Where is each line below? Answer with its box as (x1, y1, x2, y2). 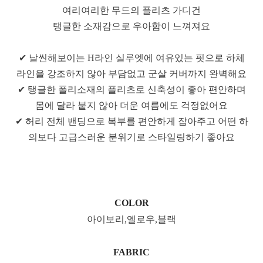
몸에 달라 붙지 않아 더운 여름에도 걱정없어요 (35, 100, 228, 110)
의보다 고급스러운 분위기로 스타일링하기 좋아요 (28, 131, 235, 142)
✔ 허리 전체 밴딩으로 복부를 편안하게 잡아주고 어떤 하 (15, 116, 248, 126)
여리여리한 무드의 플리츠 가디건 (62, 5, 201, 15)
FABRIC (113, 247, 150, 257)
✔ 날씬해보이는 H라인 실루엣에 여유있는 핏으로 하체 (18, 52, 245, 63)
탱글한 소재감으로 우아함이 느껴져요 (53, 21, 210, 31)
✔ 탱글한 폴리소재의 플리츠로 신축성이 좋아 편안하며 (17, 84, 246, 95)
